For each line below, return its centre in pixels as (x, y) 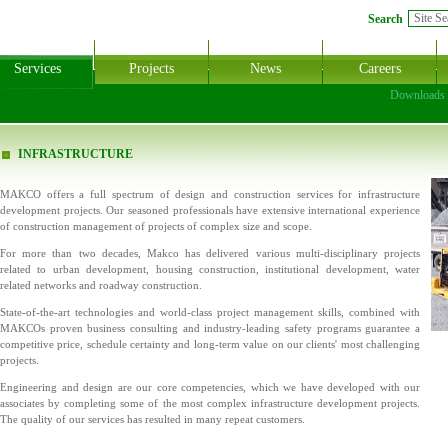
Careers (379, 68)
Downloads (417, 95)
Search (385, 19)
